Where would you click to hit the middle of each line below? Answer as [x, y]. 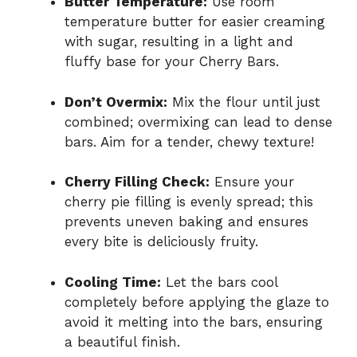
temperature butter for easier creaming [195, 22]
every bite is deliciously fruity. [161, 242]
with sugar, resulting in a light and [179, 42]
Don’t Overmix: [116, 102]
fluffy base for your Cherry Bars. [172, 62]
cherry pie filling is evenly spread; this [189, 202]
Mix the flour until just [244, 102]
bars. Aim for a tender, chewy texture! [189, 141]
